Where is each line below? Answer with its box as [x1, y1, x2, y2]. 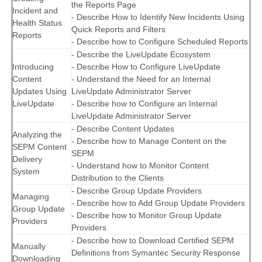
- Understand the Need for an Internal [71, 74, 211, 84]
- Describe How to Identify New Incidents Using [71, 12, 244, 22]
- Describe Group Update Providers [71, 186, 202, 196]
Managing [12, 192, 49, 202]
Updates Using [12, 87, 67, 96]
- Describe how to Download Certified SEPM [71, 236, 234, 246]
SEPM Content [12, 142, 67, 152]
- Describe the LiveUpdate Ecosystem [71, 50, 211, 60]
